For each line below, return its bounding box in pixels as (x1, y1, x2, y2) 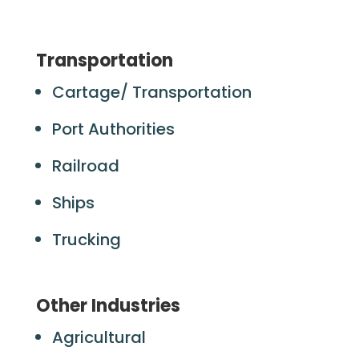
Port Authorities (51, 118, 179, 140)
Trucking (51, 228, 125, 251)
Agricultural (51, 326, 150, 349)
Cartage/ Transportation (51, 81, 256, 103)
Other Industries (35, 293, 192, 318)
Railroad (51, 155, 123, 177)
